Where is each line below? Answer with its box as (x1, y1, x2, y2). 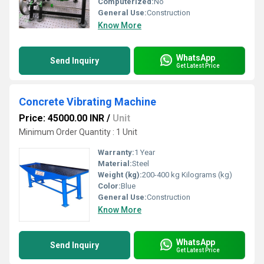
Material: (98, 159, 132, 168)
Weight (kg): (98, 170, 142, 179)
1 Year (134, 148, 155, 157)
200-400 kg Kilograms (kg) (142, 170, 232, 179)
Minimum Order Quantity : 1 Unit (19, 127, 137, 137)
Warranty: (98, 148, 134, 157)
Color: (98, 181, 121, 190)
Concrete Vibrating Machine (19, 95, 156, 108)
